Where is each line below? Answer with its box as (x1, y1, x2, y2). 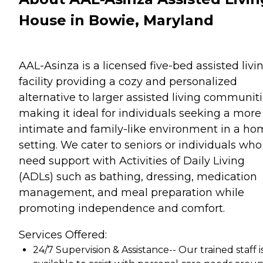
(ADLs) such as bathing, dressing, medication (19, 170, 257, 183)
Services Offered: (19, 228, 107, 241)
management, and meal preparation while (19, 186, 244, 199)
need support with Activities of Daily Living (19, 154, 245, 167)
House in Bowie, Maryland (19, 11, 214, 29)
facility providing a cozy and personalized (19, 75, 237, 88)
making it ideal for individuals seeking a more (19, 106, 261, 120)
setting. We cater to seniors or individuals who (19, 138, 262, 151)
